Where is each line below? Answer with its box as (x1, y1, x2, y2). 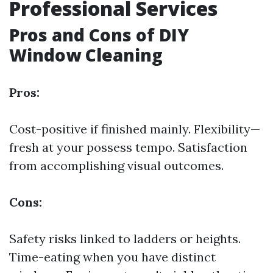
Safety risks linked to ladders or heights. (9, 231, 241, 246)
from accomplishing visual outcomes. (9, 158, 224, 173)
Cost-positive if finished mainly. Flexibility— (9, 121, 260, 136)
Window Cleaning (9, 43, 163, 66)
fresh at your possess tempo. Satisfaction (9, 140, 247, 155)
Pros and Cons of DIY (9, 23, 189, 46)
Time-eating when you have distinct (9, 249, 216, 264)
